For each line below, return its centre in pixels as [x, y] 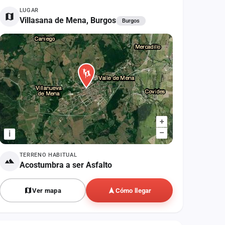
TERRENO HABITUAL [48, 155]
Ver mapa [47, 190]
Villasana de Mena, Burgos [68, 20]
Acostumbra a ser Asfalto [66, 165]
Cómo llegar [133, 190]
